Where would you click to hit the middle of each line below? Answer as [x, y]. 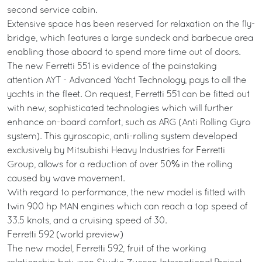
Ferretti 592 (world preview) [65, 235]
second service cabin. [52, 11]
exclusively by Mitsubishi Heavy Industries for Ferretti [116, 151]
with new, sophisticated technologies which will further [120, 109]
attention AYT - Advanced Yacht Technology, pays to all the [127, 81]
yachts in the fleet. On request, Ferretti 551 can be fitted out [128, 95]
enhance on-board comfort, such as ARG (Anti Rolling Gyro [129, 123]
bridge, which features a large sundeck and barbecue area [130, 39]
